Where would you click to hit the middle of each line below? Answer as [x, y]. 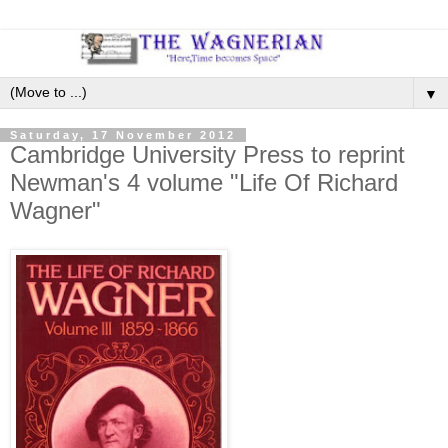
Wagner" [55, 210]
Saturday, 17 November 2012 [123, 134]
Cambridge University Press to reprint [207, 154]
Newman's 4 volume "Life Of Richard [204, 182]
